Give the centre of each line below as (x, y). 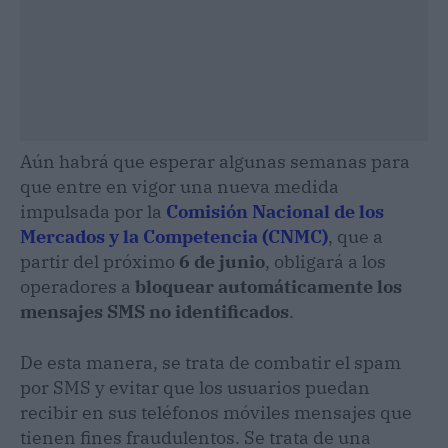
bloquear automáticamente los (268, 287)
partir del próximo (99, 262)
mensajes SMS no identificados (154, 312)
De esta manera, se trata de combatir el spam (210, 363)
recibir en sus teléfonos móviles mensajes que (216, 413)
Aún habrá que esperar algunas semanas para (215, 162)
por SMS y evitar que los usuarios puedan (195, 388)
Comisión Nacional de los (275, 212)
